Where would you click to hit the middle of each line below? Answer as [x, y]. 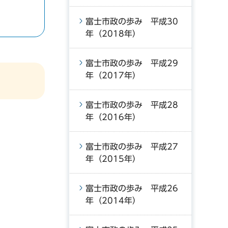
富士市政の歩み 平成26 [132, 188]
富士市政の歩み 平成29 [132, 63]
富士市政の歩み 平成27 [132, 147]
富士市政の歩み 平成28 [132, 105]
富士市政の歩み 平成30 [132, 21]
